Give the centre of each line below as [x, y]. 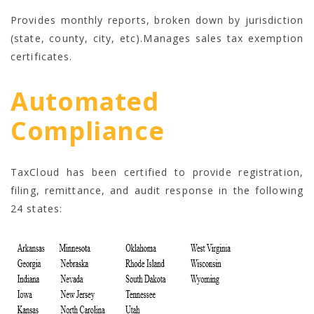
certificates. [42, 56]
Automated [85, 101]
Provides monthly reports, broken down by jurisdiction [157, 20]
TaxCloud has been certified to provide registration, [157, 172]
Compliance [88, 130]
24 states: [37, 208]
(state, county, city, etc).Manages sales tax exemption [157, 38]
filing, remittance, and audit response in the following [157, 190]
